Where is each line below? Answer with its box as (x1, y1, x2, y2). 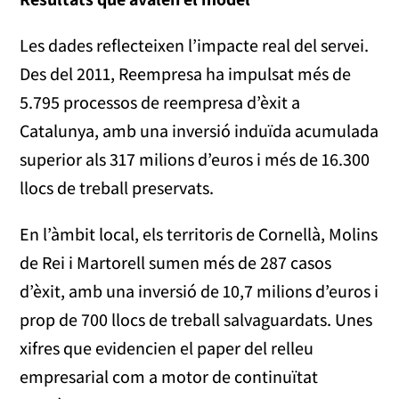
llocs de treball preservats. (20, 176, 215, 200)
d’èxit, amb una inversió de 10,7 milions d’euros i (20, 280, 379, 304)
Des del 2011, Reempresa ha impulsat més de (20, 62, 352, 86)
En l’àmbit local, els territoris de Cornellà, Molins (20, 223, 379, 247)
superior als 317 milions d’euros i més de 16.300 (20, 148, 370, 172)
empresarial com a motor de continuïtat (20, 365, 319, 389)
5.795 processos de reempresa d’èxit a (20, 91, 301, 115)
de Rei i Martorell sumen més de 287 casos (20, 251, 332, 275)
